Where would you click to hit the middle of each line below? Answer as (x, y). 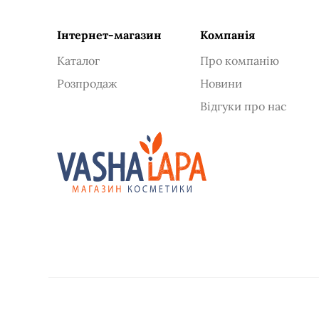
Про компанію (240, 60)
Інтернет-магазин (109, 35)
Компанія (228, 35)
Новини (221, 83)
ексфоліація (114, 14)
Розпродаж (87, 83)
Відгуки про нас (244, 106)
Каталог (78, 60)
